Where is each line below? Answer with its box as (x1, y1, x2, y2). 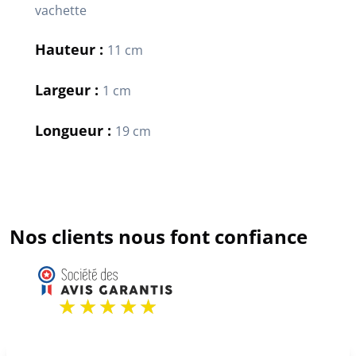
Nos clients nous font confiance (10, 223, 308, 250)
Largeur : (35, 80, 103, 100)
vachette (35, 2, 87, 20)
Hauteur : (35, 40, 107, 60)
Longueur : (35, 121, 115, 141)
